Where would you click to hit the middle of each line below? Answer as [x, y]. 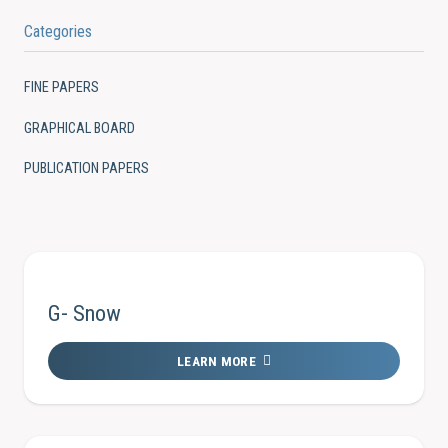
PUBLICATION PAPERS [86, 168]
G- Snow [84, 313]
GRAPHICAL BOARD [79, 128]
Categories [58, 31]
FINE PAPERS [61, 88]
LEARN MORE [216, 361]
